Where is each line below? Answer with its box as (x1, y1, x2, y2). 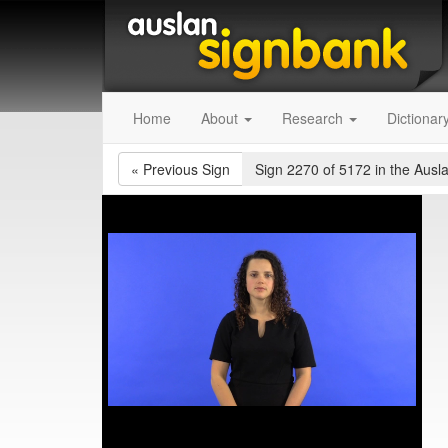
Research (282, 108, 347, 128)
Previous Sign (143, 159, 230, 179)
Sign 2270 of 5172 (255, 159, 375, 179)
